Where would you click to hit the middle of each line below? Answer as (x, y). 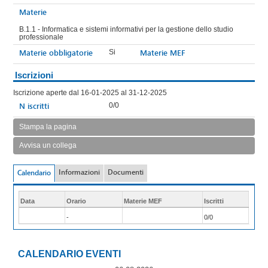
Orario (76, 201)
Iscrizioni (34, 75)
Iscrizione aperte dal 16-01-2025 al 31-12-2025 (90, 93)
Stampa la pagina (48, 127)
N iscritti (34, 106)
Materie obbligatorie (56, 53)
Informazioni (80, 172)
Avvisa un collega (48, 146)
